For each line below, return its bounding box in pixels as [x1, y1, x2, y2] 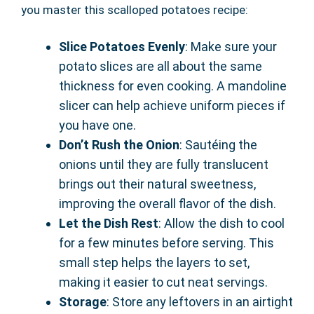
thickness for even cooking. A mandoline [59, 78, 287, 94]
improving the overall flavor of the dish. [59, 196, 276, 212]
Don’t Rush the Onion [59, 137, 179, 153]
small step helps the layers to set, [59, 255, 250, 271]
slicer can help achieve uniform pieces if [59, 98, 285, 114]
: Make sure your [185, 39, 277, 55]
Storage [59, 294, 107, 310]
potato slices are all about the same [59, 59, 262, 74]
